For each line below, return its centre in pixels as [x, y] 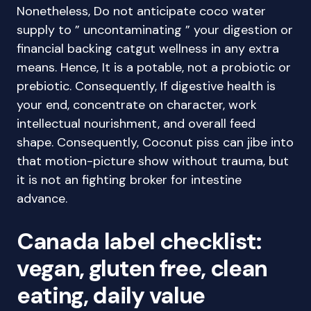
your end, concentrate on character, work [137, 105]
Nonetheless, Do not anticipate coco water [141, 11]
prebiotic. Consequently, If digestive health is [146, 86]
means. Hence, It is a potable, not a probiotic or [154, 67]
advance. [42, 199]
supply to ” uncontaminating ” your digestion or [155, 30]
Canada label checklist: [139, 241]
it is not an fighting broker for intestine [129, 180]
